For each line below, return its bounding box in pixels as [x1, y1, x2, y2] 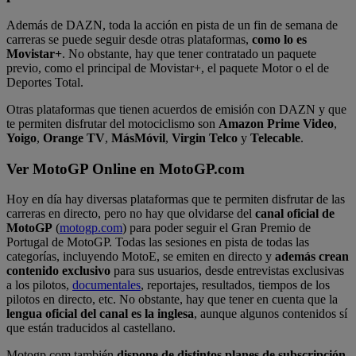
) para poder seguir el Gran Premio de [122, 221, 311, 235]
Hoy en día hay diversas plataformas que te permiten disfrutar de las [6, 192, 345, 207]
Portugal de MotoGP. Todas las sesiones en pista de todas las [6, 235, 309, 250]
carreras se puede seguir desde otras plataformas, [6, 32, 252, 46]
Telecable [250, 130, 300, 145]
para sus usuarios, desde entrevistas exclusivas [110, 264, 344, 278]
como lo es [252, 32, 307, 46]
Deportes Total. [6, 75, 83, 89]
